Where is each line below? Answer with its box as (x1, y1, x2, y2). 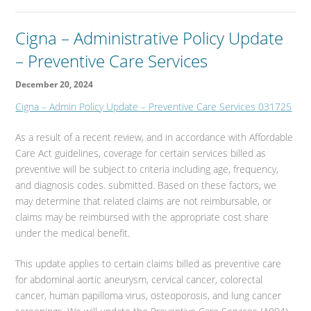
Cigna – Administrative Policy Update (15, 26, 284, 50)
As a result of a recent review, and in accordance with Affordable (15, 131, 294, 144)
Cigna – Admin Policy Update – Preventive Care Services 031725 (15, 100, 292, 114)
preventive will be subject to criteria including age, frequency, (15, 162, 279, 176)
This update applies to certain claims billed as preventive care (15, 257, 282, 271)
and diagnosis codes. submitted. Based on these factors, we (15, 178, 277, 192)
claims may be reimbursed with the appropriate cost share (15, 210, 269, 224)
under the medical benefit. (15, 226, 131, 240)
